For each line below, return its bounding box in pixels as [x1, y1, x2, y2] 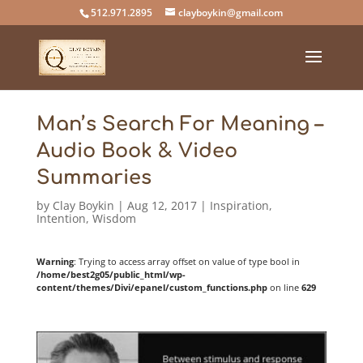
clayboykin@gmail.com [178, 6, 284, 19]
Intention [36, 211, 86, 226]
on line [267, 281, 301, 293]
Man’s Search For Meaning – [36, 113, 322, 135]
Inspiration [209, 198, 269, 213]
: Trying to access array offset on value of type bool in [73, 255, 300, 267]
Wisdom [92, 211, 136, 226]
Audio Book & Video [36, 140, 237, 162]
